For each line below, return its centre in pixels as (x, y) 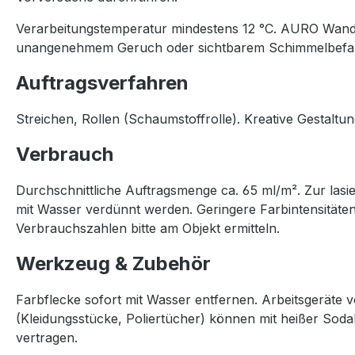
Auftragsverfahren (102, 83)
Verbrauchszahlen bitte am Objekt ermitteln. (148, 228)
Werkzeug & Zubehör (113, 263)
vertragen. (47, 338)
